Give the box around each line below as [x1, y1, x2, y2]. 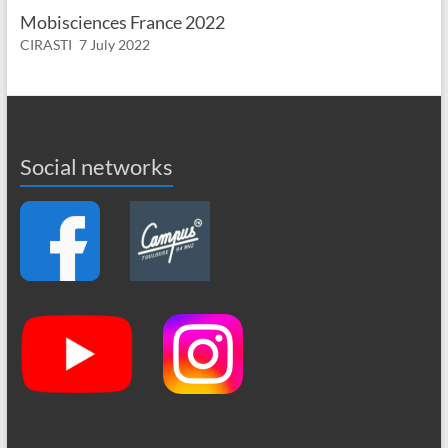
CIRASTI [19, 35, 72, 53]
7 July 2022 [78, 35, 150, 53]
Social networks [19, 152, 173, 180]
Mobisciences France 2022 [19, 10, 225, 33]
